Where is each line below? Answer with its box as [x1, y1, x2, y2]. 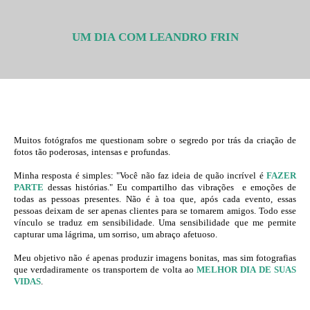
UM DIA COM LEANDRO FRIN [71, 30, 239, 44]
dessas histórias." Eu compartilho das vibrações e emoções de [48, 182, 296, 193]
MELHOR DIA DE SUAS [197, 264, 297, 275]
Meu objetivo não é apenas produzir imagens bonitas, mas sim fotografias [14, 253, 296, 264]
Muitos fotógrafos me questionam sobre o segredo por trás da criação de [14, 135, 296, 146]
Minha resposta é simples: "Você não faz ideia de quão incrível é [14, 170, 266, 181]
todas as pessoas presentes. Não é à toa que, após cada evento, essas [14, 194, 296, 205]
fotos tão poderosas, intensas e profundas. [14, 147, 170, 158]
